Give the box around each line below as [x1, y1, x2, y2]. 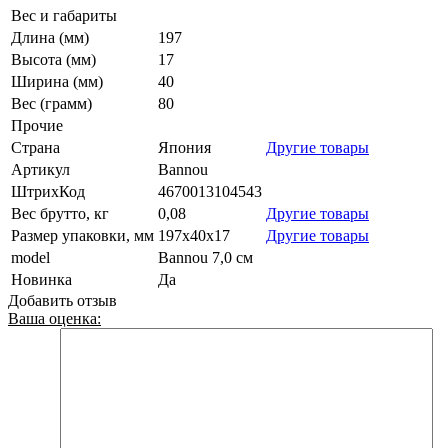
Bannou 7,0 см [158, 249, 253, 267]
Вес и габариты [11, 7, 117, 25]
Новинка [11, 271, 72, 289]
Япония [158, 139, 211, 157]
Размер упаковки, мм [11, 227, 154, 245]
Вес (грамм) [11, 95, 92, 113]
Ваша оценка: [8, 310, 101, 328]
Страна [11, 139, 60, 157]
